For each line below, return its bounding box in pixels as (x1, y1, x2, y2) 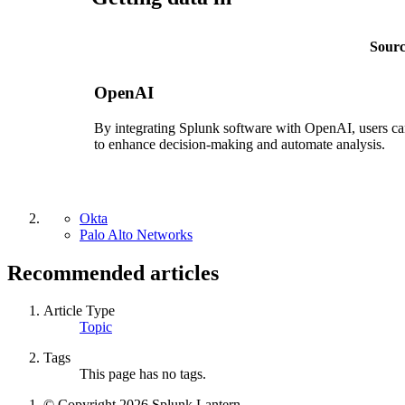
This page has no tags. (80, 366, 206, 382)
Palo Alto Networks (80, 226, 193, 242)
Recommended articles (7, 260, 219, 285)
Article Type (43, 303, 115, 319)
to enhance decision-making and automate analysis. (93, 137, 385, 153)
